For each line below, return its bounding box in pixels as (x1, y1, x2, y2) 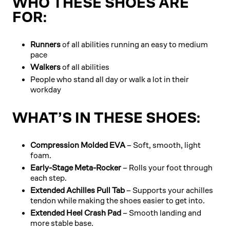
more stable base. (30, 218, 93, 227)
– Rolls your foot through (123, 163, 213, 172)
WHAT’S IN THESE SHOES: (12, 109, 200, 126)
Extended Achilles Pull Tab (30, 185, 125, 195)
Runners (30, 40, 61, 49)
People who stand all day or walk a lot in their (30, 74, 189, 84)
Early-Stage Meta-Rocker (30, 163, 121, 172)
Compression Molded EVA (30, 140, 125, 149)
